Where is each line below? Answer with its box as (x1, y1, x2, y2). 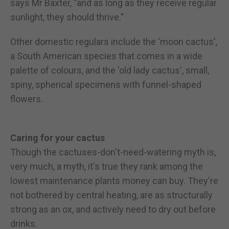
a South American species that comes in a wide (10, 50, 202, 61)
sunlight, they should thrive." (10, 11, 124, 22)
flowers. (10, 93, 43, 104)
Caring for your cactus (10, 132, 105, 143)
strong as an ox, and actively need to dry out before (10, 203, 216, 215)
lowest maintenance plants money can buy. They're (10, 175, 218, 186)
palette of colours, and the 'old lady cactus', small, (10, 64, 209, 76)
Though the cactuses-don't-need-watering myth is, (10, 146, 216, 157)
